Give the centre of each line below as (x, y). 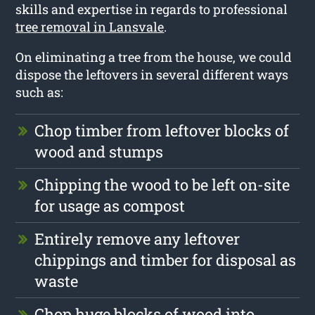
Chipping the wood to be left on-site (162, 184)
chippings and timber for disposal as (166, 259)
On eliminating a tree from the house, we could (154, 57)
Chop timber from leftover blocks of (162, 130)
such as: (40, 92)
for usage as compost (110, 205)
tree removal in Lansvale (90, 26)
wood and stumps (99, 151)
